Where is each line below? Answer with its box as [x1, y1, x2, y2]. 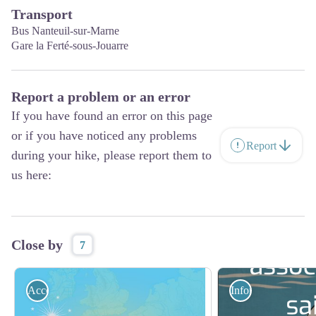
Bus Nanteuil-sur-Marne [11, 25, 119, 37]
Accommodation [28, 284, 102, 296]
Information [231, 284, 283, 296]
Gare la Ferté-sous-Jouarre [11, 39, 128, 51]
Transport [11, 6, 73, 22]
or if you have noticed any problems [11, 128, 197, 142]
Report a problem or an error [11, 89, 190, 104]
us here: [11, 168, 51, 182]
